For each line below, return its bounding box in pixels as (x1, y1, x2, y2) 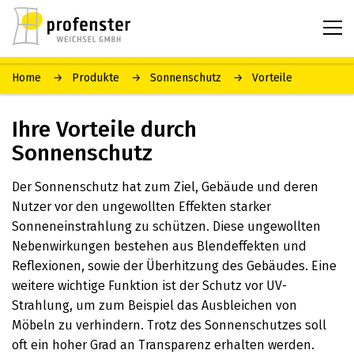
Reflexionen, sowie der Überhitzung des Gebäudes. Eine (12, 258, 337, 273)
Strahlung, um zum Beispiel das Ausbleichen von (12, 298, 297, 313)
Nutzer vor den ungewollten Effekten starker (12, 199, 271, 214)
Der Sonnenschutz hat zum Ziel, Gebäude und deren (12, 179, 318, 194)
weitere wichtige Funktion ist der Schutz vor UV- (12, 278, 287, 293)
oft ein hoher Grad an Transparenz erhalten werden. (12, 337, 314, 352)
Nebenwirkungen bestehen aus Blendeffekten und (12, 239, 307, 254)
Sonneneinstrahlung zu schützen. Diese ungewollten (12, 219, 321, 234)
